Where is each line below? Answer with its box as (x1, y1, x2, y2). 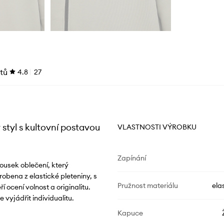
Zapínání (117, 153, 146, 163)
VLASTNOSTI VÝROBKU (117, 122, 196, 132)
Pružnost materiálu (117, 181, 178, 190)
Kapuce (117, 208, 143, 218)
